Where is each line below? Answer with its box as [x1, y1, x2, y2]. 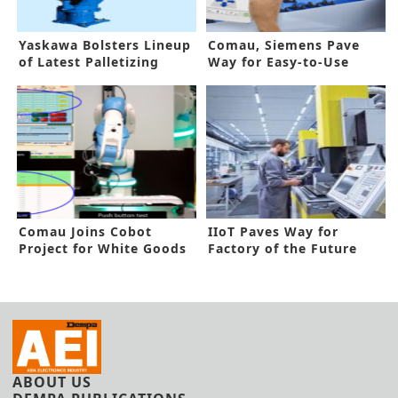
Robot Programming [208, 70, 351, 88]
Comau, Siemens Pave [208, 36, 361, 54]
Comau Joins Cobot [19, 223, 152, 241]
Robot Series [19, 70, 107, 88]
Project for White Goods [19, 240, 187, 258]
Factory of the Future [208, 240, 358, 258]
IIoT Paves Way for [208, 223, 339, 241]
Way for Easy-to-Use [208, 53, 350, 71]
